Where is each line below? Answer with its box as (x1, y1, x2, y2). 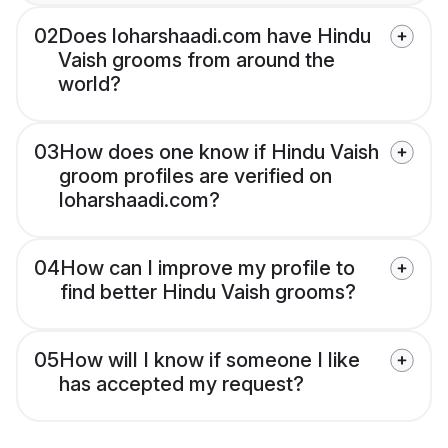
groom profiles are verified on (59, 164, 332, 189)
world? (58, 72, 121, 97)
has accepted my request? (59, 372, 304, 397)
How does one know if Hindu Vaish (59, 140, 379, 165)
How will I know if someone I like (59, 348, 360, 373)
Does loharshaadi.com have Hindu (58, 24, 371, 49)
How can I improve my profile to (60, 256, 355, 281)
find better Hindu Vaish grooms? (60, 280, 356, 305)
